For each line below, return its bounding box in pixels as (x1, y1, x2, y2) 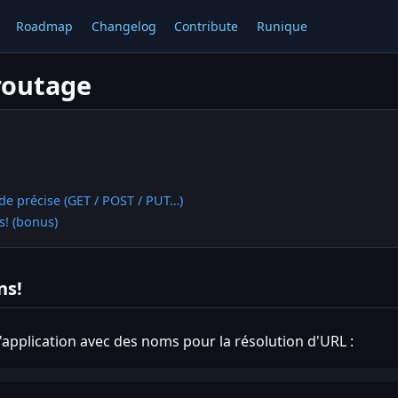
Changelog (91, 18, 156, 35)
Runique (257, 18, 308, 35)
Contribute (174, 18, 239, 35)
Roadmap (15, 18, 73, 35)
